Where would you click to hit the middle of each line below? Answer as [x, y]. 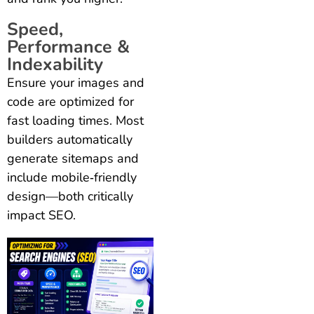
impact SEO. [41, 215]
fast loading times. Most [75, 120]
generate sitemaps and [73, 158]
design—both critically [70, 196]
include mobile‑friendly [72, 177]
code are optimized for [70, 101]
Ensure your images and [76, 82]
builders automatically [70, 139]
